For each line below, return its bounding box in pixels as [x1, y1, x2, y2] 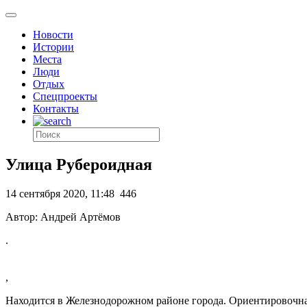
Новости [33, 29, 73, 40]
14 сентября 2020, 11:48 [5, 187, 114, 199]
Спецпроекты [33, 90, 97, 102]
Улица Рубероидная [5, 155, 152, 173]
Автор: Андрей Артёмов [5, 210, 121, 223]
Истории [33, 41, 74, 53]
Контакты [33, 103, 79, 114]
